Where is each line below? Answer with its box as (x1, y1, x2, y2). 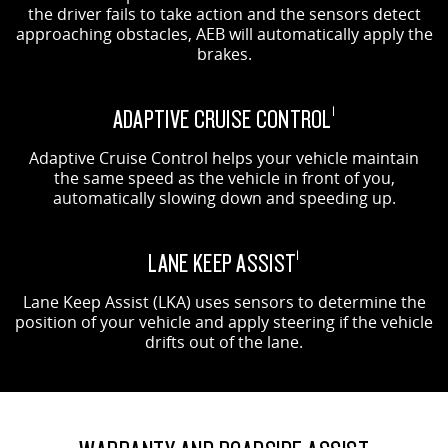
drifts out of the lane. (145, 330, 303, 353)
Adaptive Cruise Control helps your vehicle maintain (29, 146, 419, 169)
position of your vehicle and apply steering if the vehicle (15, 310, 433, 333)
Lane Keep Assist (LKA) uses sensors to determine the (22, 290, 426, 313)
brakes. (196, 42, 252, 65)
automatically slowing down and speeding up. (52, 186, 396, 209)
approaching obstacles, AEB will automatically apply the (15, 22, 433, 45)
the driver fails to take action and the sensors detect (27, 2, 421, 25)
